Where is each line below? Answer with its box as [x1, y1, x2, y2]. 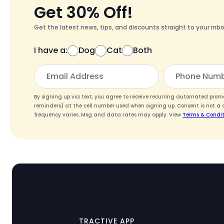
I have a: [34, 44, 67, 56]
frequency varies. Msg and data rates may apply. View [34, 111, 182, 119]
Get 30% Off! [34, 1, 133, 24]
